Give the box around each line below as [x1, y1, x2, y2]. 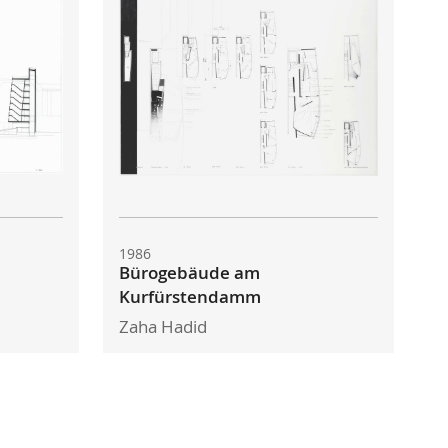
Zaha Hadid [119, 316, 208, 339]
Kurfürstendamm [119, 286, 262, 309]
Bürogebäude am [119, 262, 261, 285]
